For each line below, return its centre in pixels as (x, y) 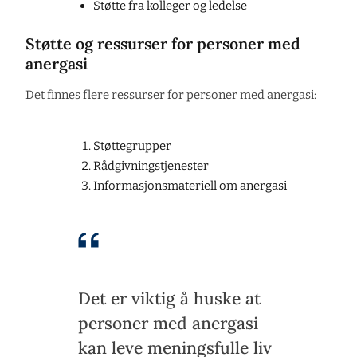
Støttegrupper (132, 146)
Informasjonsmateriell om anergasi (190, 186)
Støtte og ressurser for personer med (163, 44)
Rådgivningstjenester (151, 166)
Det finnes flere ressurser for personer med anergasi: (171, 95)
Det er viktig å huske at (169, 299)
